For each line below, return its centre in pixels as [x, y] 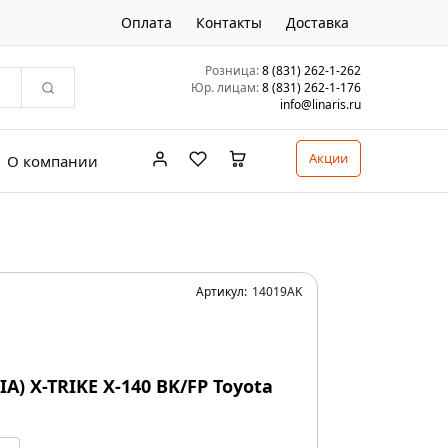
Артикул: [221, 291]
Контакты [229, 22]
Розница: [232, 70]
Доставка [317, 22]
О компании [52, 160]
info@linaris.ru [320, 104]
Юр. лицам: [225, 87]
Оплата [146, 22]
